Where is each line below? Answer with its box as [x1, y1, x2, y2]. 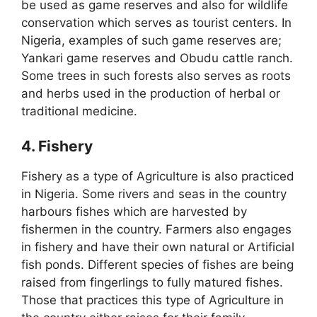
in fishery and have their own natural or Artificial [21, 239, 294, 254]
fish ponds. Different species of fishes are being [21, 257, 294, 272]
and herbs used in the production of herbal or [21, 86, 280, 101]
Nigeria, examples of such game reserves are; [21, 33, 282, 48]
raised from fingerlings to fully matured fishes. [21, 275, 283, 289]
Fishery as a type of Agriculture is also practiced [21, 168, 294, 183]
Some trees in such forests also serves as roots [21, 69, 291, 83]
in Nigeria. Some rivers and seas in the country [21, 186, 287, 201]
